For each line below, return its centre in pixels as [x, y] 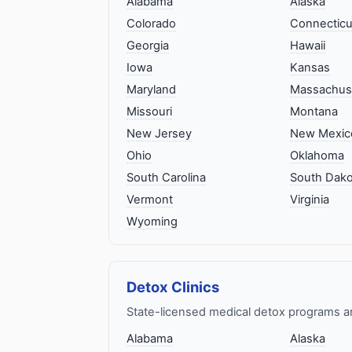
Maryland [151, 90]
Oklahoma [317, 156]
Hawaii [307, 46]
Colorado [151, 24]
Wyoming [152, 222]
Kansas [310, 68]
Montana [313, 112]
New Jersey [159, 134]
